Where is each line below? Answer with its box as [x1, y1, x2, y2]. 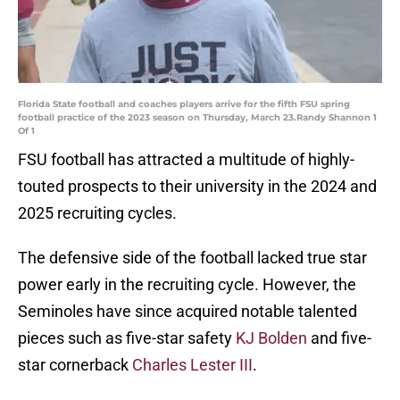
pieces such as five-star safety [18, 329, 236, 348]
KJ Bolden [236, 329, 307, 348]
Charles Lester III [132, 355, 253, 375]
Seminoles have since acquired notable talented [18, 302, 357, 321]
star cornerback [18, 355, 132, 375]
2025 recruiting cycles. [18, 204, 177, 223]
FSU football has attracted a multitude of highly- [18, 150, 354, 170]
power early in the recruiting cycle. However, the [18, 275, 356, 295]
